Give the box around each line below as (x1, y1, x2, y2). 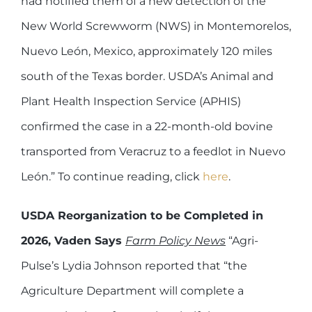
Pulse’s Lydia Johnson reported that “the (21, 258, 247, 272)
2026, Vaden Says (21, 233, 125, 247)
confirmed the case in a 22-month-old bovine (21, 119, 273, 133)
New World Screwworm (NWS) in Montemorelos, (21, 19, 291, 33)
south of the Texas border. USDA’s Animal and (21, 69, 274, 83)
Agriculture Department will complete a (21, 283, 244, 297)
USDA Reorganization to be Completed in (21, 208, 263, 222)
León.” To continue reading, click (21, 169, 203, 183)
